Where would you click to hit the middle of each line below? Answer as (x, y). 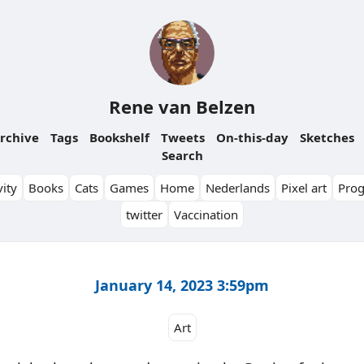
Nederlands (238, 188)
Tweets (183, 137)
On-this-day (252, 137)
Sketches (327, 137)
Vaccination (206, 214)
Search (182, 155)
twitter (144, 214)
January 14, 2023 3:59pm (182, 285)
